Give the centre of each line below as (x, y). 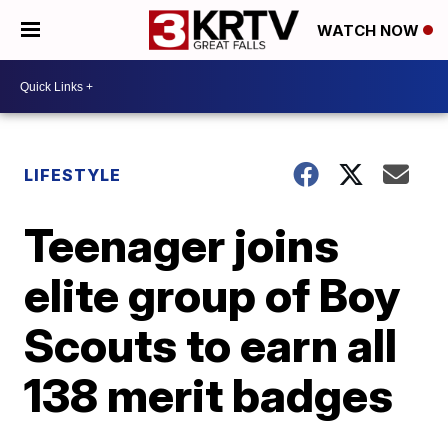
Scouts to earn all (211, 345)
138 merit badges (209, 395)
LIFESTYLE (73, 175)
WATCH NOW (370, 31)
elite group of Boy (212, 295)
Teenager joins (182, 245)
